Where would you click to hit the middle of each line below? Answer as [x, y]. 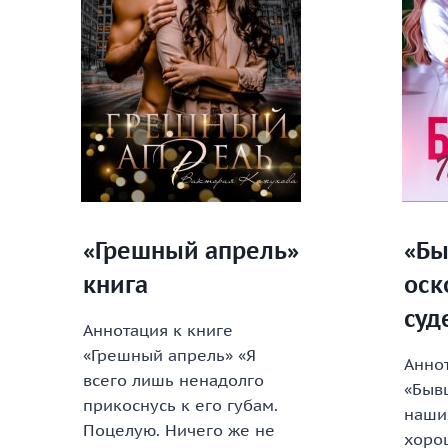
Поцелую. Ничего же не [179, 430]
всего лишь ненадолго [173, 380]
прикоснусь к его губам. [180, 405]
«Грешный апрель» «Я [169, 355]
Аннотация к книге [158, 330]
